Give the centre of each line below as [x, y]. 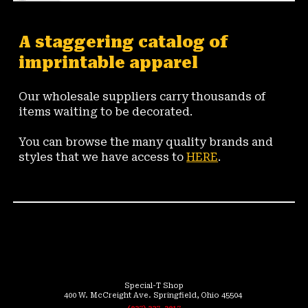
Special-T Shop [154, 286]
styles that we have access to [103, 157]
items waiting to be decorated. [106, 112]
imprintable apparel [111, 63]
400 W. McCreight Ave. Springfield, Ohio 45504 [154, 295]
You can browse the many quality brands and [146, 142]
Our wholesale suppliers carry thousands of [142, 97]
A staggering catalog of [124, 43]
